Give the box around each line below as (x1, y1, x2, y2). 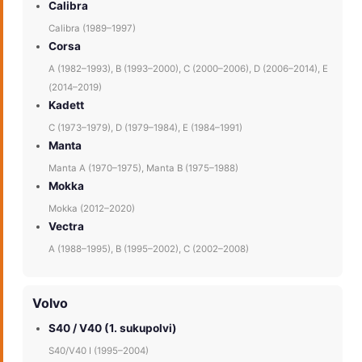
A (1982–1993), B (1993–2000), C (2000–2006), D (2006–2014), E (48, 63, 328, 75)
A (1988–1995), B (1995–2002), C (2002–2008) (48, 243, 249, 255)
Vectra (48, 220, 84, 234)
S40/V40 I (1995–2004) (48, 345, 149, 357)
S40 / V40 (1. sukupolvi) (48, 322, 177, 335)
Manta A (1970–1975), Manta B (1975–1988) (48, 162, 238, 175)
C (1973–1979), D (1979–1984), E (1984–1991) (48, 122, 242, 134)
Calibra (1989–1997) (48, 23, 136, 35)
